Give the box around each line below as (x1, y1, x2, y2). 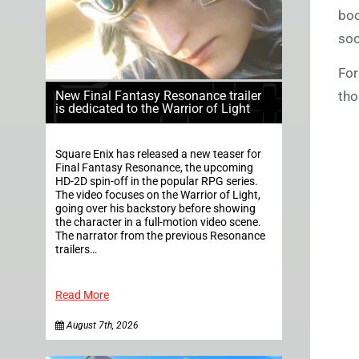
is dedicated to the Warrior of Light (55, 101, 250, 117)
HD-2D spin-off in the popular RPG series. (55, 175, 258, 189)
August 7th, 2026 (64, 320, 139, 332)
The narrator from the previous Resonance (55, 229, 265, 244)
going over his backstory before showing (55, 202, 256, 216)
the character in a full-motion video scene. (55, 216, 271, 230)
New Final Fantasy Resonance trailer (55, 88, 261, 104)
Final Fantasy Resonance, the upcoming (55, 161, 253, 175)
